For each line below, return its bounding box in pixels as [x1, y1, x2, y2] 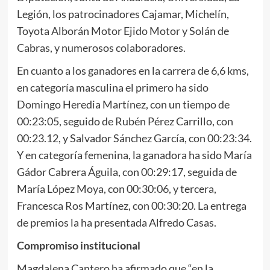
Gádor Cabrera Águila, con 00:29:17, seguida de [16, 165, 237, 178]
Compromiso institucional [16, 238, 140, 252]
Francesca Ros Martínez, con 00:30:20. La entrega [16, 198, 246, 212]
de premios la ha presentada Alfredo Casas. [16, 215, 216, 229]
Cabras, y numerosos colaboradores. [16, 40, 186, 54]
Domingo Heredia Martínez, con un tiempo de [16, 97, 230, 111]
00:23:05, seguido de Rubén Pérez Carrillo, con [16, 114, 233, 128]
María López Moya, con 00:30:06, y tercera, [16, 181, 216, 195]
